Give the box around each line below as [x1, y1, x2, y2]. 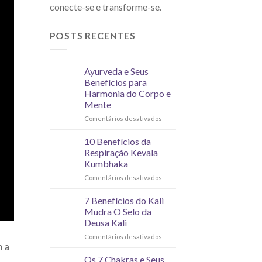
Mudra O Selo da [84, 206, 151, 218]
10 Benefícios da [84, 136, 151, 147]
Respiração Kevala [84, 147, 158, 158]
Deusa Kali [84, 217, 127, 229]
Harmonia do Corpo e [84, 88, 171, 99]
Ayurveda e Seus [84, 65, 149, 77]
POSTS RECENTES [49, 29, 136, 41]
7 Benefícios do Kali [84, 195, 164, 206]
